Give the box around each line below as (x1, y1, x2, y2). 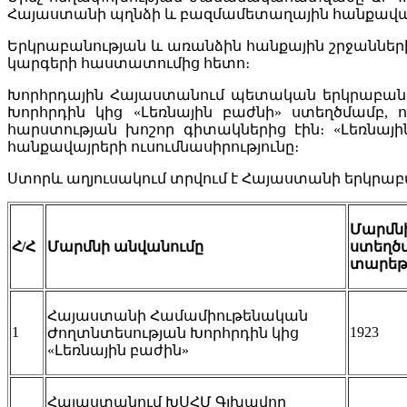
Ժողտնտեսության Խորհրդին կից (47, 324, 299, 341)
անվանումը (110, 238, 203, 254)
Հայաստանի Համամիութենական (47, 307, 308, 323)
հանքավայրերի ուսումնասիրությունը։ (7, 138, 299, 154)
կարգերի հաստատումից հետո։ (7, 55, 250, 71)
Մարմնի (47, 238, 110, 254)
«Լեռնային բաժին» (47, 342, 189, 358)
